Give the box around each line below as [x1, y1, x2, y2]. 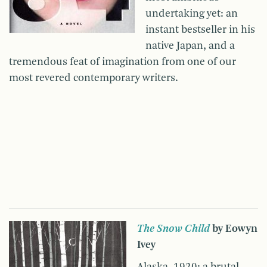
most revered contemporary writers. [9, 73, 178, 84]
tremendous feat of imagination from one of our [9, 57, 236, 68]
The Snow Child [137, 223, 210, 235]
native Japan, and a [145, 41, 235, 52]
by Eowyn [210, 223, 257, 235]
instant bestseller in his [145, 24, 255, 36]
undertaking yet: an [145, 8, 238, 20]
